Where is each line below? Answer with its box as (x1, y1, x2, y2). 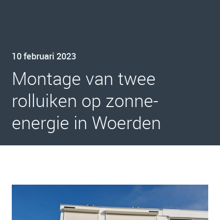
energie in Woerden (12, 110, 161, 134)
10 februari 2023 (12, 50, 76, 62)
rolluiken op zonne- (12, 88, 158, 112)
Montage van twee (12, 66, 156, 90)
